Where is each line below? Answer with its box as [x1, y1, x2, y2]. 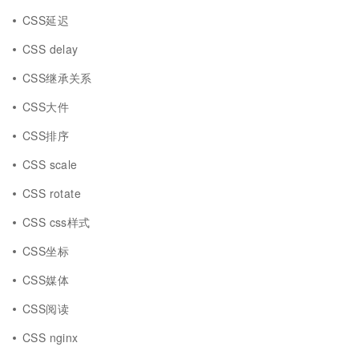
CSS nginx [22, 329, 79, 345]
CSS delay [22, 41, 79, 57]
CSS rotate [22, 185, 82, 201]
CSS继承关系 [22, 70, 92, 86]
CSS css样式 [22, 214, 91, 230]
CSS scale [22, 156, 78, 172]
